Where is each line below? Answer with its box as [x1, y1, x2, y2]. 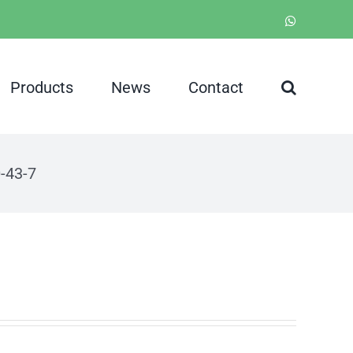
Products [10, 77, 73, 97]
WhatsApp [295, 13, 349, 27]
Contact [188, 77, 243, 97]
